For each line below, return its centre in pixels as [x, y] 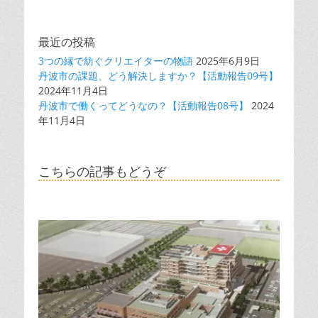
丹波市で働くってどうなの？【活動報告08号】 [143, 105]
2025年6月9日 [228, 61]
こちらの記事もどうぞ [102, 171]
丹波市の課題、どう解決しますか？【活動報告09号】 [158, 76]
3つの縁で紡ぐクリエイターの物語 [116, 61]
